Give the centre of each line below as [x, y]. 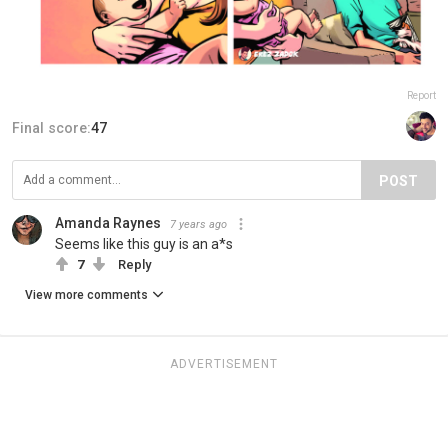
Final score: [51, 127]
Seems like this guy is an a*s [144, 243]
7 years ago [198, 224]
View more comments [86, 294]
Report [421, 95]
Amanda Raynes [108, 222]
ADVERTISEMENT [224, 363]
